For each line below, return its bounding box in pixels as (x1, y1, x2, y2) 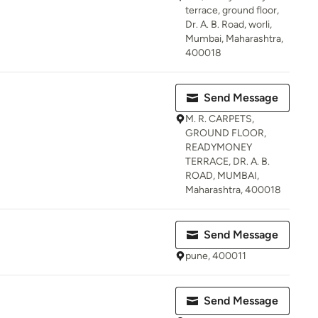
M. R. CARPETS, (185, 113, 254, 125)
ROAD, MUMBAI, (185, 170, 259, 182)
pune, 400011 (185, 250, 246, 262)
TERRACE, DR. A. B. (185, 155, 270, 168)
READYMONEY (185, 141, 252, 153)
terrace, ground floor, (185, 4, 279, 16)
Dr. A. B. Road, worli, (185, 18, 272, 31)
